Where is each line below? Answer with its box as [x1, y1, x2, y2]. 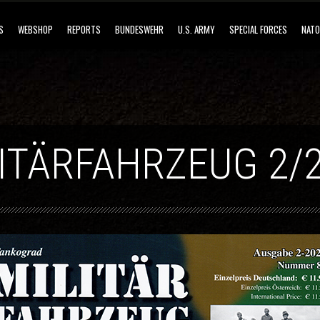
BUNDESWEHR [114, 22, 164, 36]
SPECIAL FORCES [229, 22, 287, 36]
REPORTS [66, 22, 101, 36]
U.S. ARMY [177, 22, 215, 36]
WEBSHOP [17, 22, 53, 36]
